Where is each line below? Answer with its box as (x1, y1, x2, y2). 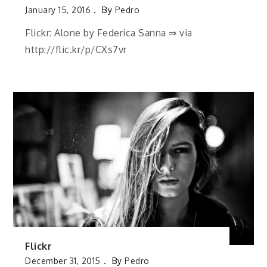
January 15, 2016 (25, 4, 91, 15)
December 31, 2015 (25, 255, 101, 266)
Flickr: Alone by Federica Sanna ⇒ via (25, 27, 193, 39)
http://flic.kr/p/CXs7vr (25, 44, 127, 56)
